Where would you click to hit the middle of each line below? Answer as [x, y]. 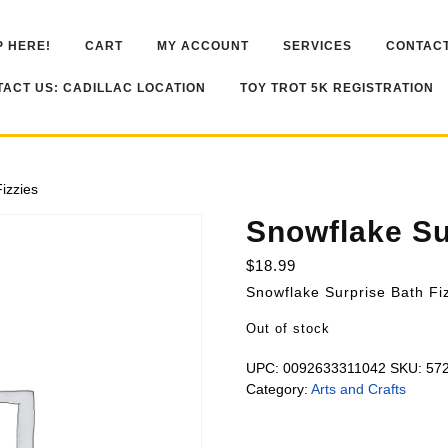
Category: [278, 389]
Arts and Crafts [358, 389]
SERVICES [317, 46]
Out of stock [287, 328]
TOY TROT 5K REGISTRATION [337, 88]
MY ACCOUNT [203, 46]
